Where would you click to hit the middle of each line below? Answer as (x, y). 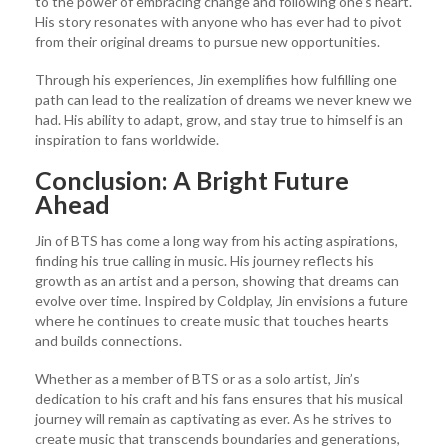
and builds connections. (108, 340)
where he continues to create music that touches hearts (212, 320)
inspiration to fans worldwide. (127, 139)
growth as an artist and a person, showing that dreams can (217, 280)
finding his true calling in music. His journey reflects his (204, 260)
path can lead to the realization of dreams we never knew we (223, 99)
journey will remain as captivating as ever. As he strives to (213, 418)
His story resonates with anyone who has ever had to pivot (218, 21)
